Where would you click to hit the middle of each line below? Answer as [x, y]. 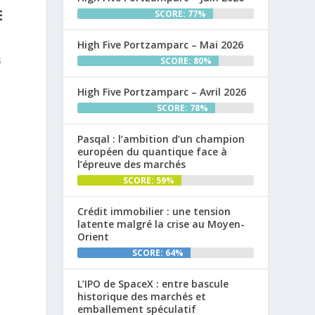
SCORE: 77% [181, 13]
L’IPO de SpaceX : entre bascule [153, 283]
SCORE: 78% [182, 108]
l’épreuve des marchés [132, 164]
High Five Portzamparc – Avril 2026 [162, 91]
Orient [94, 236]
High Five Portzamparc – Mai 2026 [161, 44]
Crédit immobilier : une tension [154, 211]
